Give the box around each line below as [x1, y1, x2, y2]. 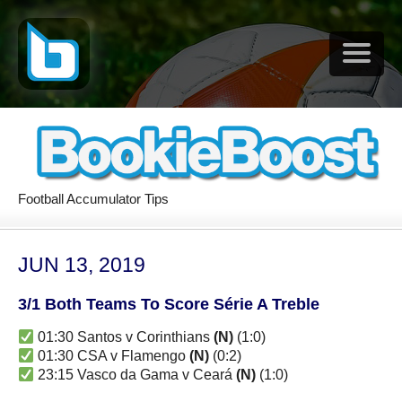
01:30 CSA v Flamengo [34, 347, 190, 363]
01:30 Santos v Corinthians [34, 328, 214, 345]
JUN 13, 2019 [18, 252, 145, 276]
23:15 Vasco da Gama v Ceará [34, 366, 237, 382]
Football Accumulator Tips [18, 190, 169, 206]
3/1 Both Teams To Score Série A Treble [18, 294, 319, 313]
